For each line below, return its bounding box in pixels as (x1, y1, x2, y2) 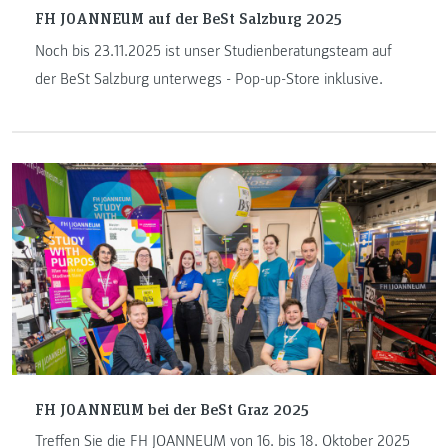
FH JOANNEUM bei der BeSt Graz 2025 (34, 397, 309, 419)
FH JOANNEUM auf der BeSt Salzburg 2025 (34, 6, 342, 28)
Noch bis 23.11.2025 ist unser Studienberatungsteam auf (34, 40, 392, 61)
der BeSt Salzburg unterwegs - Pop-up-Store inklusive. (34, 68, 383, 89)
